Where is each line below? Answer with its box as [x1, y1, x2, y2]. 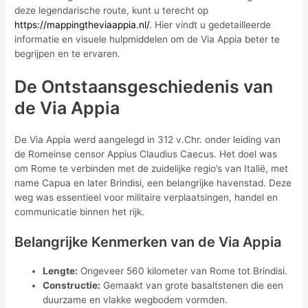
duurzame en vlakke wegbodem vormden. [43, 294, 228, 306]
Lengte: [43, 265, 78, 277]
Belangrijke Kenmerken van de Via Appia [14, 234, 282, 251]
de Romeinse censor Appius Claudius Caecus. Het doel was [14, 148, 278, 159]
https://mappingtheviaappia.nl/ [14, 19, 150, 30]
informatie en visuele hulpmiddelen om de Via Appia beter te [14, 33, 280, 45]
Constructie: [43, 280, 101, 291]
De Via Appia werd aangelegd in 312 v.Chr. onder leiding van [14, 133, 281, 145]
